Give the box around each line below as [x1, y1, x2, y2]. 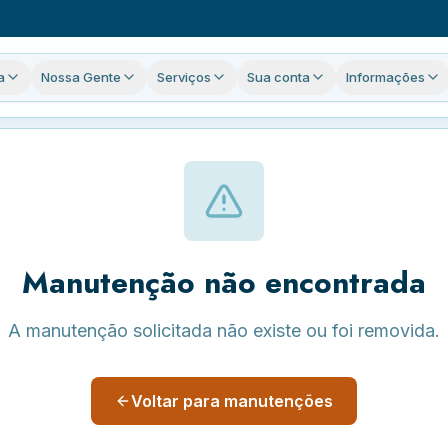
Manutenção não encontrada [22, 261, 426, 304]
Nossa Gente [40, 68, 121, 85]
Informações [345, 68, 425, 85]
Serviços [156, 68, 211, 85]
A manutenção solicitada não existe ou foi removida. [8, 320, 440, 341]
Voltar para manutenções [131, 391, 333, 411]
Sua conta [246, 68, 310, 85]
